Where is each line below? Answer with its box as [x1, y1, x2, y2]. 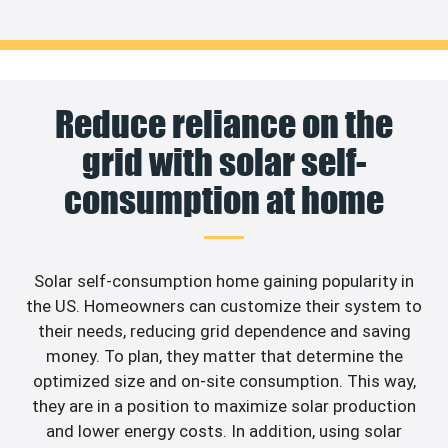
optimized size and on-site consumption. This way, [32, 371, 416, 392]
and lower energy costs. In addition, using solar [46, 421, 402, 442]
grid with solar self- [81, 140, 367, 185]
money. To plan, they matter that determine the [45, 346, 403, 367]
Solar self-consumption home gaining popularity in [34, 271, 414, 292]
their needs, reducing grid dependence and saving [37, 321, 411, 342]
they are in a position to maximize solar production [32, 396, 416, 417]
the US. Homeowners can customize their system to [26, 296, 422, 317]
